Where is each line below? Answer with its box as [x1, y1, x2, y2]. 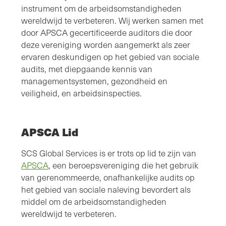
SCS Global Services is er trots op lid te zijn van [21, 147, 196, 159]
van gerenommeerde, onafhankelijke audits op [21, 171, 195, 183]
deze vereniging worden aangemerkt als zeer [21, 38, 190, 50]
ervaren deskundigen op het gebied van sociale [21, 50, 199, 63]
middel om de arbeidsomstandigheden [21, 195, 166, 207]
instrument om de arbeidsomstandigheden [21, 2, 182, 14]
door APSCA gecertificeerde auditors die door [21, 26, 192, 38]
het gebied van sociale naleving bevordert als [21, 183, 191, 195]
